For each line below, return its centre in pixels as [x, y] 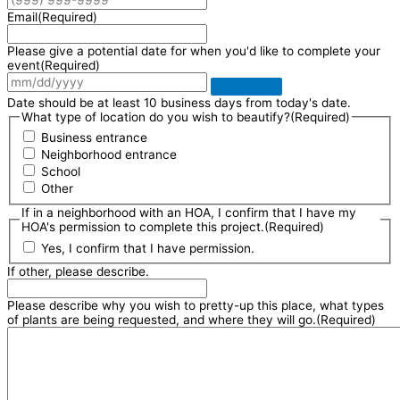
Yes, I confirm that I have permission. [148, 248]
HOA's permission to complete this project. [143, 226]
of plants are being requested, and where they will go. [162, 320]
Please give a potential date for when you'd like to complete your [194, 50]
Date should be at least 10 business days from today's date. [179, 102]
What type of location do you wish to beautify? [156, 117]
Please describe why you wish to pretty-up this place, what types [196, 306]
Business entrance [95, 138]
